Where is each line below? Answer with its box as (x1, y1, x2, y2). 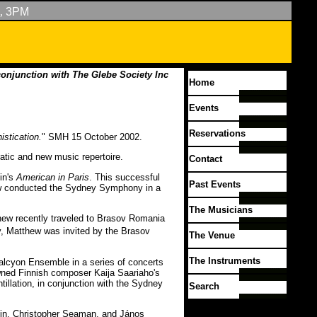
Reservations (189, 128, 246, 139)
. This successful (89, 171, 160, 183)
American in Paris (16, 171, 89, 183)
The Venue (189, 230, 235, 241)
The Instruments (189, 255, 260, 266)
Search (189, 281, 219, 292)
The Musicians (189, 204, 253, 215)
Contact (189, 154, 222, 164)
